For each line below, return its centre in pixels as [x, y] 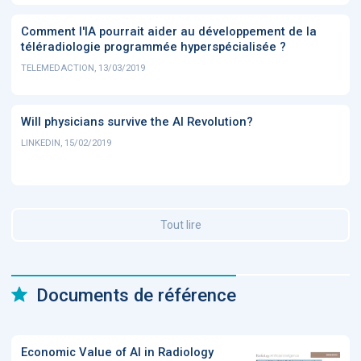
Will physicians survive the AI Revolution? [137, 121]
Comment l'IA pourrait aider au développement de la [169, 31]
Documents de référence [136, 295]
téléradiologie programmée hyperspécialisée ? [154, 46]
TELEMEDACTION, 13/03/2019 [83, 68]
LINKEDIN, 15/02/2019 [66, 143]
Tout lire [180, 224]
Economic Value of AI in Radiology [117, 352]
